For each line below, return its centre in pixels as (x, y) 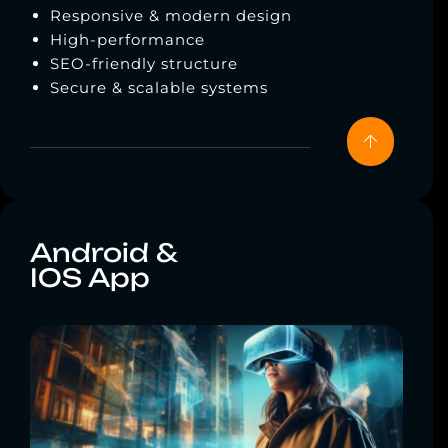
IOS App (90, 278)
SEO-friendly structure (144, 64)
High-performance (130, 40)
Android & (104, 253)
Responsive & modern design (171, 16)
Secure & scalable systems (159, 88)
